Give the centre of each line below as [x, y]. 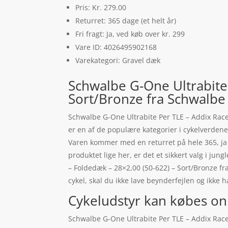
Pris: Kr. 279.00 [101, 8]
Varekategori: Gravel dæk [118, 61]
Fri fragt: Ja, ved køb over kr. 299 [130, 34]
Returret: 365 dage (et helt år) [126, 21]
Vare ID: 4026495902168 [116, 47]
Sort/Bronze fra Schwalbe [147, 99]
